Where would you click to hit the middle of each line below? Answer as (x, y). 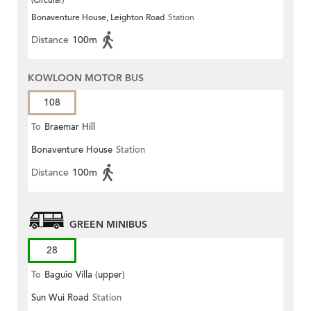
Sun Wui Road (60, 298)
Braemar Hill (70, 127)
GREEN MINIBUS (108, 225)
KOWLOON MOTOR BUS (86, 78)
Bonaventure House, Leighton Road (98, 18)
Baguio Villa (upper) (85, 275)
